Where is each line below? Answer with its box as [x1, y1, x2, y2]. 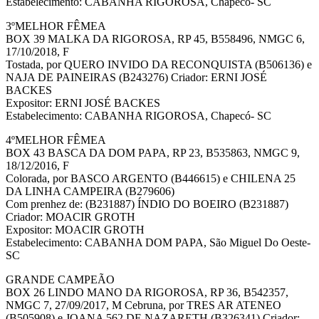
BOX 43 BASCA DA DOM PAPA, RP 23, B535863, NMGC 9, [6, 147, 300, 159]
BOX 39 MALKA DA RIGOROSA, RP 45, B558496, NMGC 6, [6, 33, 305, 46]
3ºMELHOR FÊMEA [6, 20, 106, 33]
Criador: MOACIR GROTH [6, 211, 135, 224]
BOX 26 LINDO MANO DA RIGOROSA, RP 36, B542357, [6, 286, 288, 299]
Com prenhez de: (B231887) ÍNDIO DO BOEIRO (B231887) [6, 198, 288, 211]
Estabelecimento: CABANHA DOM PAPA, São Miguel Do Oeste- [6, 236, 310, 249]
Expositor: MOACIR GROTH [6, 224, 145, 236]
